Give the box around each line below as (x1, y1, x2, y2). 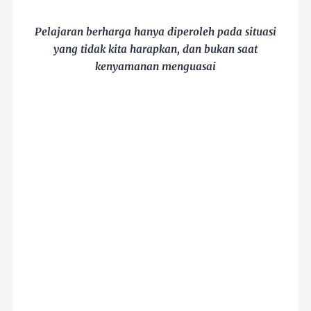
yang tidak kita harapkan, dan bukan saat (53, 42, 258, 56)
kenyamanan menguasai (95, 59, 216, 73)
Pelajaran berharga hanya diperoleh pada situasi (35, 24, 276, 38)
